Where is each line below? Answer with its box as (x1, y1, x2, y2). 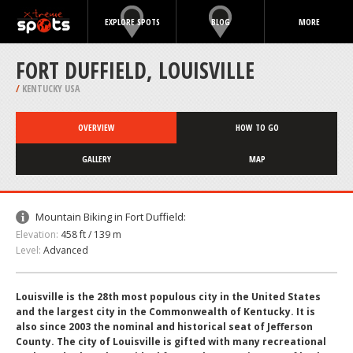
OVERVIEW (77, 121, 115, 133)
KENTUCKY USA (20, 82, 80, 95)
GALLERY (81, 153, 111, 165)
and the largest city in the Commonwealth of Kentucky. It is (16, 305, 315, 318)
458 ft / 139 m (61, 228, 121, 241)
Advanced (43, 243, 88, 257)
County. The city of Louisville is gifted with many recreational (16, 335, 326, 348)
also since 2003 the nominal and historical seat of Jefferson (16, 320, 313, 333)
